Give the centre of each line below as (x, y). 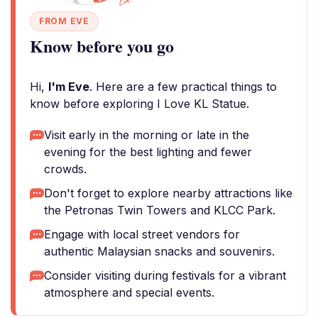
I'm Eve (69, 87)
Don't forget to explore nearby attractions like (168, 193)
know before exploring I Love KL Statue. (139, 104)
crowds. (65, 169)
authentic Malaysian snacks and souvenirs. (159, 251)
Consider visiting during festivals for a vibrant (165, 275)
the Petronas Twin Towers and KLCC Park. (160, 210)
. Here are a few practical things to (183, 87)
